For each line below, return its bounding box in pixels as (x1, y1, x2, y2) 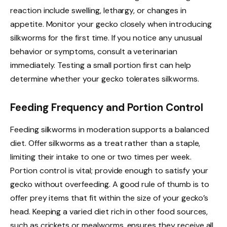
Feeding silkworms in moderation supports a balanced (10, 124, 209, 135)
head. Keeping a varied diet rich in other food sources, (10, 206, 208, 217)
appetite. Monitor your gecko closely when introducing (10, 19, 212, 30)
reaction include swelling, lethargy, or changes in (10, 5, 186, 16)
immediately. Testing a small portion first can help (10, 60, 191, 71)
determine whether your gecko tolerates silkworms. (10, 73, 199, 85)
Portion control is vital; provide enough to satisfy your (10, 165, 209, 176)
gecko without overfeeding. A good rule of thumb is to (10, 179, 209, 190)
